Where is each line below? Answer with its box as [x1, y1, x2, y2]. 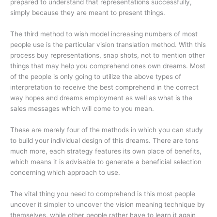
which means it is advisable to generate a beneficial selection [10, 158, 202, 166]
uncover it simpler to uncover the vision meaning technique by [10, 201, 205, 209]
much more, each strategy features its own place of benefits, [10, 147, 202, 155]
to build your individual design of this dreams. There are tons [10, 137, 199, 145]
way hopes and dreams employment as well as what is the [10, 94, 193, 102]
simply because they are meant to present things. [10, 9, 166, 17]
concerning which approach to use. [10, 169, 121, 177]
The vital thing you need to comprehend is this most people [10, 190, 196, 198]
